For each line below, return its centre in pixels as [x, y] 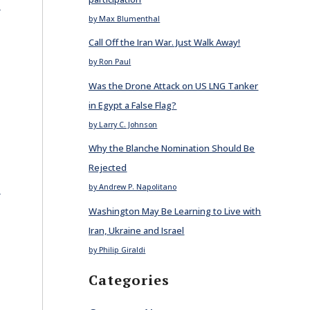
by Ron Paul [110, 62]
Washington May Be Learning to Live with [175, 211]
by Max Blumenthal [125, 18]
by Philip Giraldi [117, 249]
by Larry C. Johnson [123, 124]
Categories [129, 280]
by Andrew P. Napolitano [133, 187]
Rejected [108, 167]
